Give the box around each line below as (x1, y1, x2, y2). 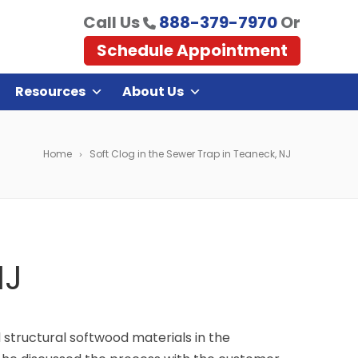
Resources (15, 82, 86, 101)
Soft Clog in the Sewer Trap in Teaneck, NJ (89, 147, 291, 161)
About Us (122, 82, 184, 101)
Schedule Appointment (96, 38, 288, 62)
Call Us (82, 10, 143, 34)
